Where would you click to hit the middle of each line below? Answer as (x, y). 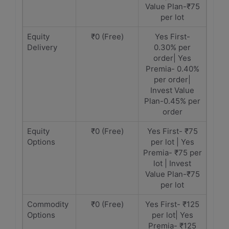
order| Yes (172, 58)
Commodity (48, 204)
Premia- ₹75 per (172, 153)
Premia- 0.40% (172, 69)
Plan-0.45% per (172, 101)
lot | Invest (172, 163)
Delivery (42, 47)
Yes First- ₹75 (172, 131)
